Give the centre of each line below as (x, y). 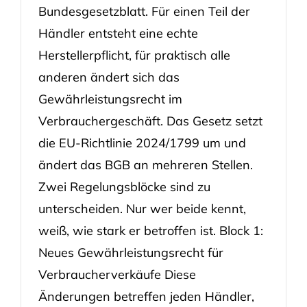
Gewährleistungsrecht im (110, 99)
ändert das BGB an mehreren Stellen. (145, 164)
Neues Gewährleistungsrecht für (131, 252)
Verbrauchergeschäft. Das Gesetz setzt (150, 121)
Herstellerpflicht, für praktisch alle (134, 55)
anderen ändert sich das (109, 77)
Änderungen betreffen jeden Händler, (146, 296)
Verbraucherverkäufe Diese (117, 274)
